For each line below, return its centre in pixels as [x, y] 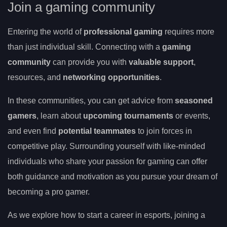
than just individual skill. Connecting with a [85, 47]
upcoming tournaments [128, 116]
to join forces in [164, 131]
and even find [33, 131]
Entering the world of [46, 32]
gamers [22, 116]
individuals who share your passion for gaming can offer [107, 162]
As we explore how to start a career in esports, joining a [106, 215]
